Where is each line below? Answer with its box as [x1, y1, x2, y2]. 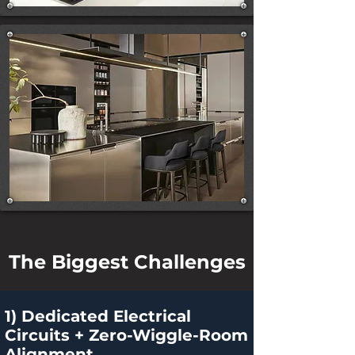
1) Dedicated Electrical [5, 307, 191, 326]
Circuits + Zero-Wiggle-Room [5, 326, 248, 345]
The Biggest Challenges [8, 250, 246, 273]
